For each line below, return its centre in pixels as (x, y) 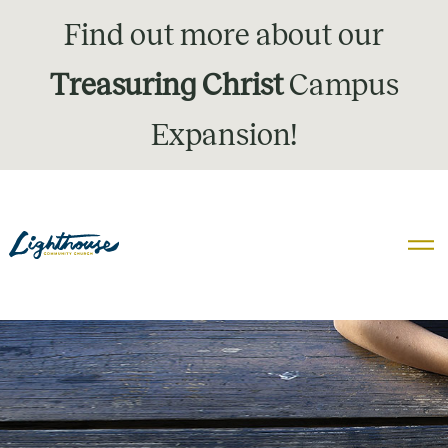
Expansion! (224, 135)
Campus (340, 85)
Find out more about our (224, 35)
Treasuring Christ (166, 85)
